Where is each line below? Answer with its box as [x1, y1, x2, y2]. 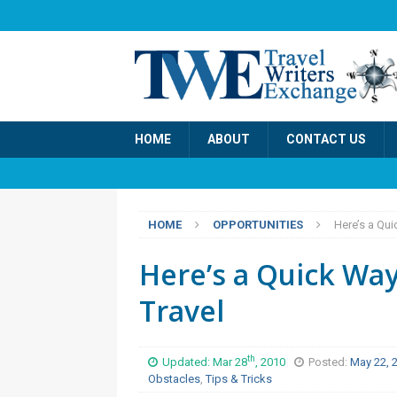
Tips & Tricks [206, 372, 272, 386]
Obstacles [148, 372, 200, 386]
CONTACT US [286, 131, 366, 146]
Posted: [308, 355, 350, 370]
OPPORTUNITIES [213, 217, 303, 231]
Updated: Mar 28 [162, 355, 247, 370]
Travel [139, 291, 224, 330]
